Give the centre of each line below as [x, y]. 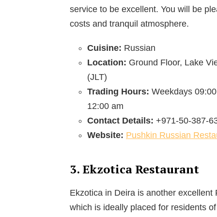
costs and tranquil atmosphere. [129, 23]
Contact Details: [122, 120]
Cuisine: [106, 48]
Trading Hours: [119, 91]
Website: [107, 135]
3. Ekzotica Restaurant [134, 169]
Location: [108, 62]
